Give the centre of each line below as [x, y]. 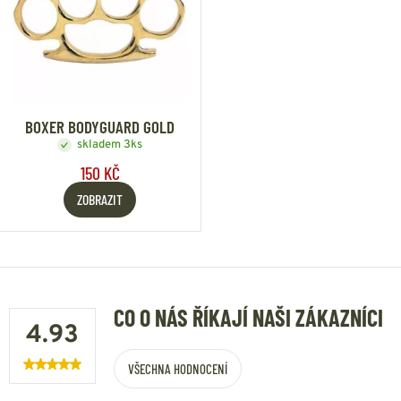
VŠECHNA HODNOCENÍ [178, 368]
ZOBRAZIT [100, 200]
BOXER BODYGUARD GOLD [100, 126]
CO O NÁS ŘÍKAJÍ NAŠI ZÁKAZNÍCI [248, 317]
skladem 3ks [110, 145]
